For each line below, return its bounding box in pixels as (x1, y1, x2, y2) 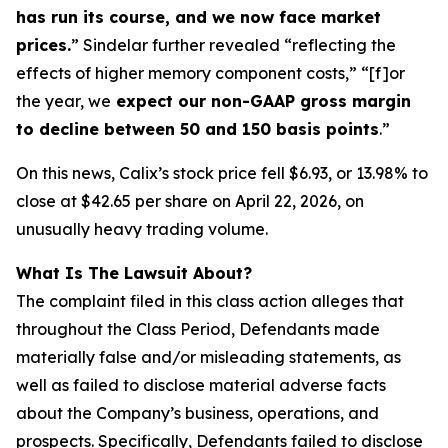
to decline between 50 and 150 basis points (16, 119, 379, 139)
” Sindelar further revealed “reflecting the (71, 35, 396, 55)
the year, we (16, 91, 111, 111)
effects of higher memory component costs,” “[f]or (16, 63, 405, 83)
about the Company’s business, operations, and (16, 403, 379, 423)
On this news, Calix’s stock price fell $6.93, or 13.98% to (16, 163, 428, 183)
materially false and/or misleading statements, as (16, 347, 401, 367)
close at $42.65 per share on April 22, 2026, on (16, 191, 364, 211)
